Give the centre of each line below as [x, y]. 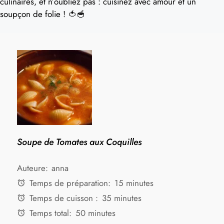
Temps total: [49, 213]
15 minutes [134, 183]
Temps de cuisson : [63, 198]
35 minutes [121, 198]
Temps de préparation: [69, 183]
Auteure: [32, 168]
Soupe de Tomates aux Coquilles [79, 142]
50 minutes [95, 213]
